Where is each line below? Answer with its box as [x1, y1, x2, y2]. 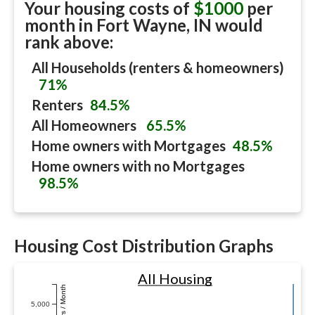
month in [25, 15, 96, 35]
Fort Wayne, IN [96, 15, 212, 35]
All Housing [138, 270, 212, 287]
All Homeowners [32, 117, 139, 134]
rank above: [25, 32, 113, 52]
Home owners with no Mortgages [32, 157, 245, 174]
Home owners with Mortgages [32, 137, 226, 154]
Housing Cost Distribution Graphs [14, 236, 274, 256]
